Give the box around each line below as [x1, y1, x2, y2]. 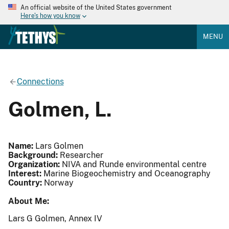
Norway [42, 177, 74, 188]
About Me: [8, 196, 49, 206]
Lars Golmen [33, 141, 83, 151]
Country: [8, 177, 42, 188]
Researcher [58, 150, 103, 160]
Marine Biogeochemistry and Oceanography [41, 168, 211, 178]
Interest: [8, 168, 41, 178]
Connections [16, 76, 64, 86]
